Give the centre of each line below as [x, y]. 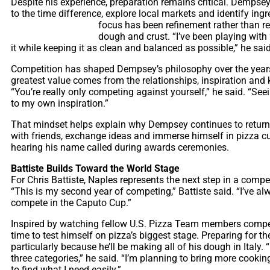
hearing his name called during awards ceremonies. [120, 147]
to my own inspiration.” [60, 103]
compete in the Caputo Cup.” [71, 202]
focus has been [132, 25]
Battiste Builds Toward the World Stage [95, 168]
